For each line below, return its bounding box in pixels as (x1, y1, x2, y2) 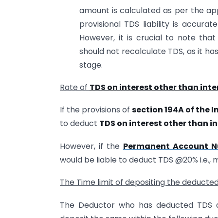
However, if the (60, 140, 123, 152)
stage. (79, 59, 103, 71)
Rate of (60, 82, 90, 93)
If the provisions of (60, 104, 132, 116)
